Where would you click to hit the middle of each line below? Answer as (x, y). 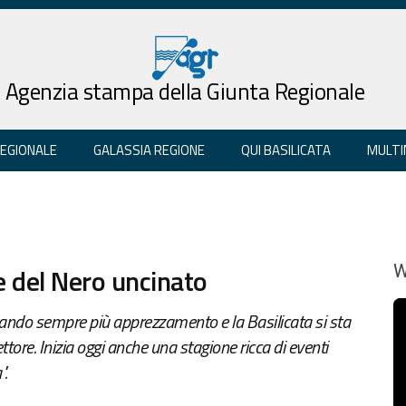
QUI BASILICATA (286, 150)
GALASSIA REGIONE (149, 150)
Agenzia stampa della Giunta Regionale (185, 91)
